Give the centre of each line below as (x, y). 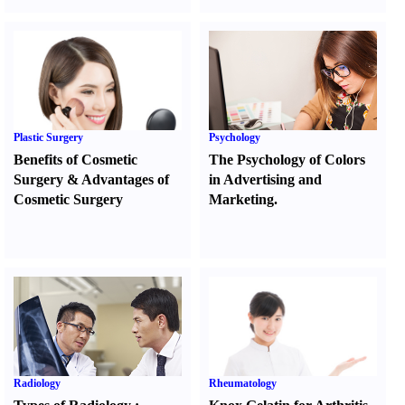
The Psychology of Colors (287, 160)
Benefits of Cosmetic (75, 160)
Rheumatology (243, 383)
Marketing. (244, 199)
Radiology (37, 383)
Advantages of (125, 179)
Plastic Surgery (48, 137)
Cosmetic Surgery (68, 199)
